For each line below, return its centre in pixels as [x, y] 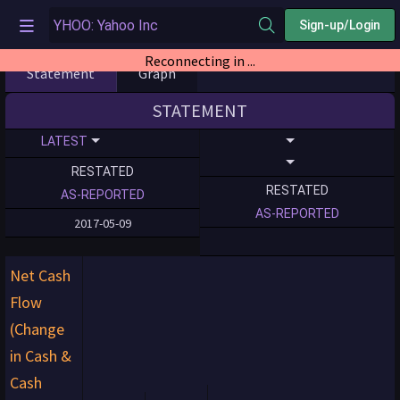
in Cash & [41, 356]
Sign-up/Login [340, 25]
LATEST [64, 141]
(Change [37, 329]
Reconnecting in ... [200, 60]
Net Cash [40, 275]
